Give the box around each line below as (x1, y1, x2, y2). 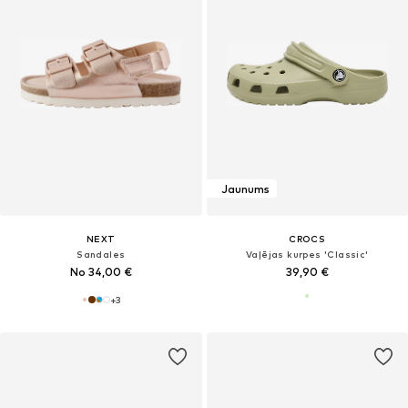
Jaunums (220, 181, 270, 196)
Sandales (76, 249, 126, 260)
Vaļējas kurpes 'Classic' (245, 249, 369, 260)
